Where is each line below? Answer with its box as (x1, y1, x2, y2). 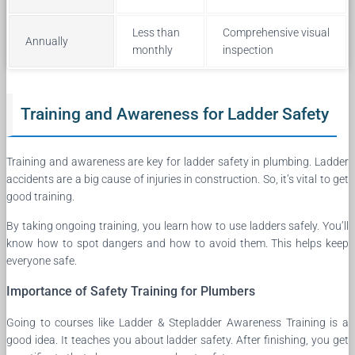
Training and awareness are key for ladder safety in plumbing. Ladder (6, 155, 349, 168)
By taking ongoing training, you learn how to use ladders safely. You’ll (6, 219, 349, 232)
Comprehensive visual (223, 25, 330, 39)
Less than (132, 25, 180, 39)
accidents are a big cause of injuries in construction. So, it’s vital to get (6, 172, 349, 185)
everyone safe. (6, 254, 77, 267)
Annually (25, 34, 68, 48)
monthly (132, 43, 173, 56)
